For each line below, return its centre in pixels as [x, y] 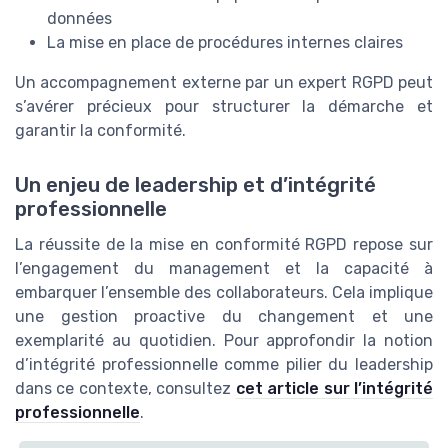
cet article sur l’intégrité [334, 388]
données [79, 19]
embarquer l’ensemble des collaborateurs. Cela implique [224, 292]
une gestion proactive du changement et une [224, 316]
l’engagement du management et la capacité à [224, 268]
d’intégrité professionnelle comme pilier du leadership [224, 364]
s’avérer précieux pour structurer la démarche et [224, 107]
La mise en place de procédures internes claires [225, 43]
